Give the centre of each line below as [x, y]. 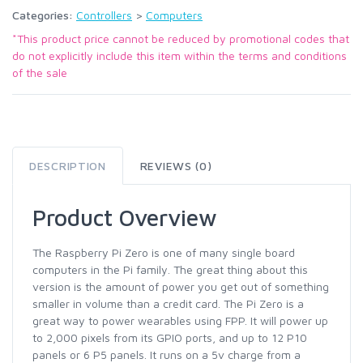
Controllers [104, 15]
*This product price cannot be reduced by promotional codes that [181, 38]
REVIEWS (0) [176, 166]
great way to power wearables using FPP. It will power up [180, 320]
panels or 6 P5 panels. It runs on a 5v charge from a [167, 354]
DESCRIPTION [68, 166]
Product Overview [125, 218]
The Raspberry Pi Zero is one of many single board [164, 252]
